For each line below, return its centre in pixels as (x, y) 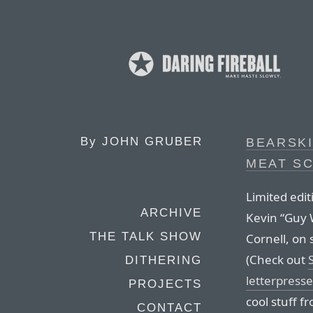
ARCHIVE (171, 213)
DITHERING (163, 260)
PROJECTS (165, 284)
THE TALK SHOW (146, 236)
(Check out (277, 259)
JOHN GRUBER (152, 141)
